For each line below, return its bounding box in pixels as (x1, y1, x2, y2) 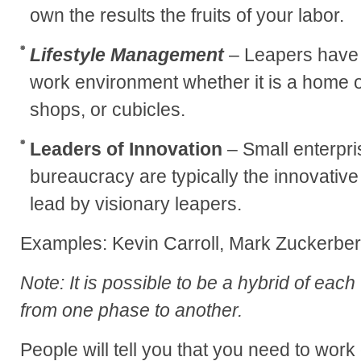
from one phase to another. (20, 300, 243, 322)
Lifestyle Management (30, 44, 224, 66)
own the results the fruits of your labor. (30, 5, 344, 27)
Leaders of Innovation (30, 139, 222, 160)
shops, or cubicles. (30, 99, 185, 121)
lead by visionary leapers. (30, 193, 242, 215)
